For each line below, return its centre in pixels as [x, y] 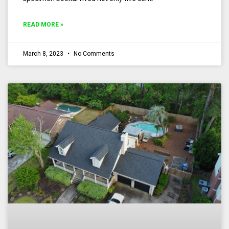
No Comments [93, 53]
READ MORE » [43, 24]
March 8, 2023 [44, 53]
